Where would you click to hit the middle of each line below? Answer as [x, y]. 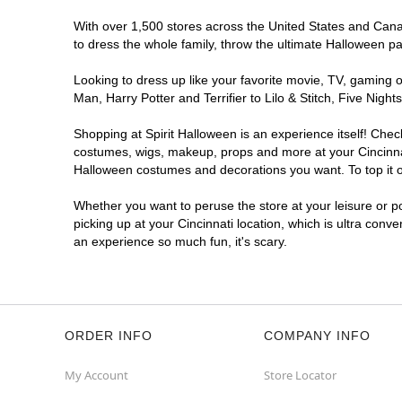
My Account [96, 375]
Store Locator [300, 375]
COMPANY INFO [317, 336]
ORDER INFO [109, 336]
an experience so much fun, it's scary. [180, 241]
